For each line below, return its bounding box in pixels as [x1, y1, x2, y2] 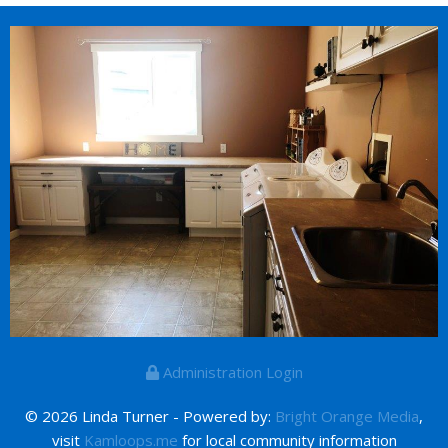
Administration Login [158, 361, 303, 382]
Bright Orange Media [275, 405, 419, 426]
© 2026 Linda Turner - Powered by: [25, 405, 275, 426]
